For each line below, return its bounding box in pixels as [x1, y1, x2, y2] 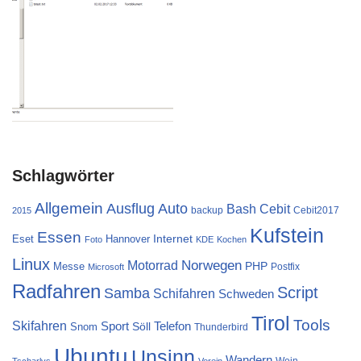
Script [277, 284, 318, 302]
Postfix [271, 261, 300, 273]
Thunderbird [194, 322, 248, 334]
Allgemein [35, 200, 103, 218]
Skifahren [12, 318, 67, 334]
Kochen [217, 234, 247, 245]
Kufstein [250, 225, 324, 247]
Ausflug [106, 201, 155, 218]
